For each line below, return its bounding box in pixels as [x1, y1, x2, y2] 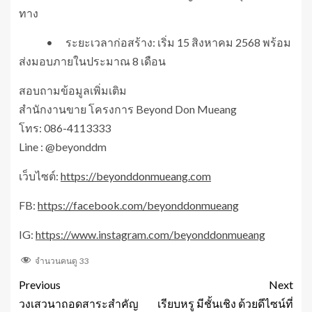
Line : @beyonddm [19, 140, 107, 154]
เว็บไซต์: [19, 169, 61, 183]
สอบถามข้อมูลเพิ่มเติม [19, 84, 127, 97]
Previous [19, 278, 61, 292]
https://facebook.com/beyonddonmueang [38, 198, 239, 212]
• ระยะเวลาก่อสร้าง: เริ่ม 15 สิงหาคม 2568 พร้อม [19, 36, 291, 49]
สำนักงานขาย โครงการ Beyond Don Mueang [19, 102, 239, 116]
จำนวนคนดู [35, 256, 77, 267]
